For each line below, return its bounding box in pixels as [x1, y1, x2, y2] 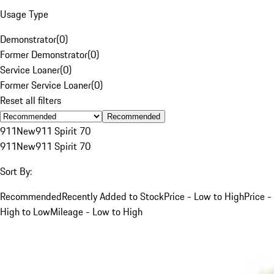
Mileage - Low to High [50, 204, 143, 219]
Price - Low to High [164, 188, 244, 204]
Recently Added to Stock [62, 188, 164, 204]
